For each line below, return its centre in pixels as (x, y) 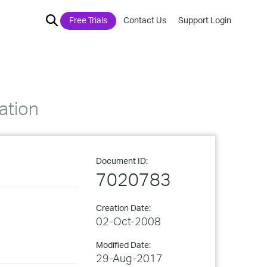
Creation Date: (123, 208)
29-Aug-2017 (129, 258)
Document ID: (122, 161)
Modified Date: (123, 245)
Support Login (205, 20)
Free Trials (88, 20)
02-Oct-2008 (128, 221)
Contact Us (145, 20)
